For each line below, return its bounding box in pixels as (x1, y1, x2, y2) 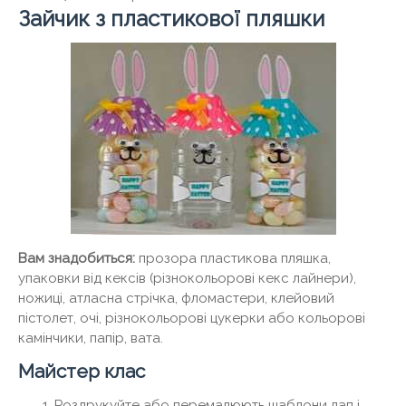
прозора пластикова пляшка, (135, 249, 331, 266)
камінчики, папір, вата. (18, 329, 163, 346)
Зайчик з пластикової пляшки (18, 5, 324, 32)
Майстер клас (18, 359, 145, 382)
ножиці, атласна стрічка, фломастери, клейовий (18, 289, 334, 306)
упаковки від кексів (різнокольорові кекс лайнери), (18, 269, 356, 286)
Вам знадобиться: (18, 249, 135, 266)
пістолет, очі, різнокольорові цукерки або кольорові (18, 309, 365, 326)
